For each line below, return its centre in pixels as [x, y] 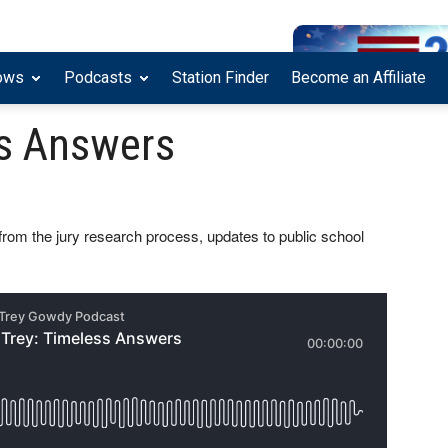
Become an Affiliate [358, 78]
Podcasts [98, 78]
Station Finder [220, 78]
